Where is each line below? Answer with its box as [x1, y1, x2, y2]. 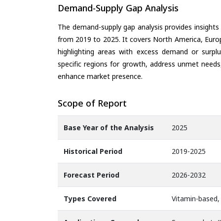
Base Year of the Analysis [64, 123, 154, 133]
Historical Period [64, 147, 122, 156]
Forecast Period [64, 170, 119, 180]
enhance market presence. [58, 71, 143, 81]
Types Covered [64, 194, 116, 204]
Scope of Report [58, 97, 127, 109]
